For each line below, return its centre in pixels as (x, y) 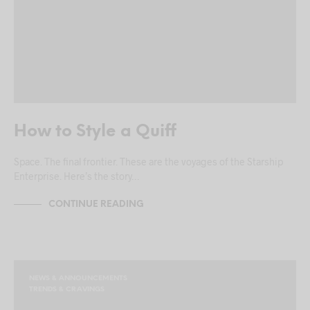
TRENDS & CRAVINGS (67, 290)
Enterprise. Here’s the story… (76, 176)
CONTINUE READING (96, 204)
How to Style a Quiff (95, 132)
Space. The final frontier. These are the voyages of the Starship (148, 162)
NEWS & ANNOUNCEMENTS (78, 279)
